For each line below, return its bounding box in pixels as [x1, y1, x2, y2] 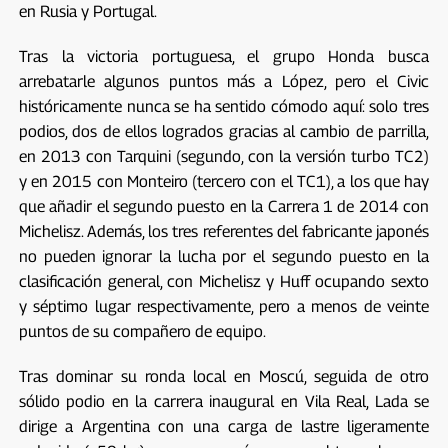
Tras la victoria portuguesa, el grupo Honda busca [18, 46, 430, 66]
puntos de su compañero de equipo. [18, 321, 266, 341]
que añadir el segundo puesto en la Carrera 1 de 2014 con [18, 196, 430, 216]
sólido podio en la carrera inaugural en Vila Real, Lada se [18, 391, 430, 411]
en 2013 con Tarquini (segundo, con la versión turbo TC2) [18, 146, 430, 166]
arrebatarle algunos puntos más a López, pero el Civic [18, 71, 430, 91]
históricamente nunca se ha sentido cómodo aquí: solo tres [18, 96, 430, 116]
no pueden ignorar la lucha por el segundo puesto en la [18, 246, 430, 266]
